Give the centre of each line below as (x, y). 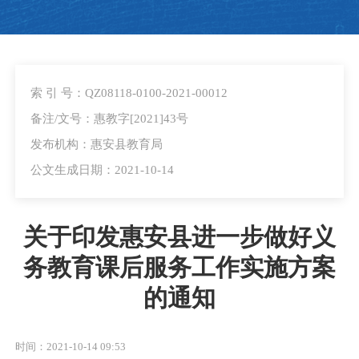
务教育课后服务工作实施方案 (179, 267)
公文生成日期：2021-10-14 (102, 169)
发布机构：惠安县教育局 (97, 143)
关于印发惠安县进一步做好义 (179, 237)
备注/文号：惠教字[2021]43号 (109, 118)
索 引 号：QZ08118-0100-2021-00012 (129, 92)
